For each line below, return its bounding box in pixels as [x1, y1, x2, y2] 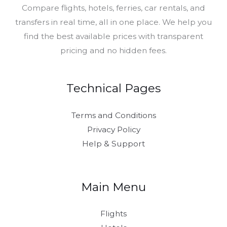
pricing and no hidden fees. [60, 45, 167, 55]
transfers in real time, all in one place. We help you [15, 17, 212, 27]
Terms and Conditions [71, 110, 156, 121]
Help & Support [82, 139, 145, 149]
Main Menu [81, 179, 146, 194]
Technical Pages [66, 81, 161, 96]
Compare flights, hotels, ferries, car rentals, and [22, 3, 205, 13]
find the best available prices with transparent [24, 31, 203, 41]
